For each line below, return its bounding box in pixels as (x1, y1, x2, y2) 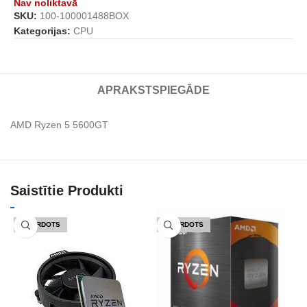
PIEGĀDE (159, 84, 210, 96)
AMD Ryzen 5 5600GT (10, 119, 108, 130)
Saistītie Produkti (10, 182, 123, 198)
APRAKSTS (97, 84, 160, 96)
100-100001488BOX (40, 10, 129, 21)
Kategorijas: (14, 25, 71, 36)
